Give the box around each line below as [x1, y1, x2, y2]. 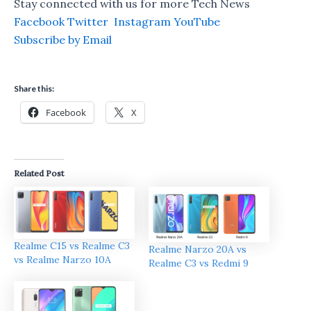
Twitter [67, 14, 108, 28]
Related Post [14, 168, 64, 179]
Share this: [14, 83, 54, 94]
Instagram [111, 14, 171, 28]
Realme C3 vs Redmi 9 [149, 257, 249, 270]
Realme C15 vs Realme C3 [14, 239, 130, 252]
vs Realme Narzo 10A [14, 253, 111, 266]
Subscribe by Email [14, 32, 112, 47]
